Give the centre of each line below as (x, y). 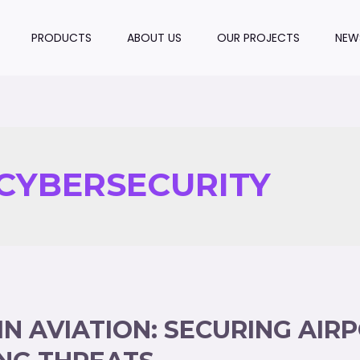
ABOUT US (155, 38)
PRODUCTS (62, 38)
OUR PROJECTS (259, 38)
